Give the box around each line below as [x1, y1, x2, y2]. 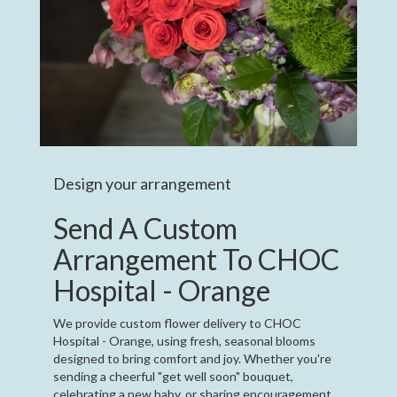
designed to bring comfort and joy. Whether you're [53, 350, 331, 366]
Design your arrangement [53, 173, 231, 193]
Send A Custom [53, 210, 237, 245]
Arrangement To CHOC [53, 241, 339, 276]
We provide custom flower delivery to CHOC [53, 315, 301, 331]
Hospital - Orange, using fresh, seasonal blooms [53, 332, 315, 348]
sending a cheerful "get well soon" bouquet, [53, 368, 293, 384]
